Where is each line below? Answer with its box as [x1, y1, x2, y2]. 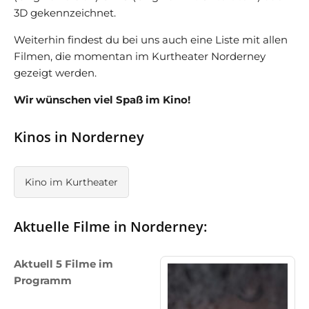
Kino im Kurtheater [25, 176, 118, 188]
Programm [14, 274, 72, 287]
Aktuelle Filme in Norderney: [14, 217, 207, 236]
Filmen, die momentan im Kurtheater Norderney [14, 50, 266, 63]
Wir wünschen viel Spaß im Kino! [14, 93, 190, 106]
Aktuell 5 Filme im [14, 257, 113, 270]
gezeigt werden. [14, 66, 97, 79]
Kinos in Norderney [14, 128, 144, 146]
